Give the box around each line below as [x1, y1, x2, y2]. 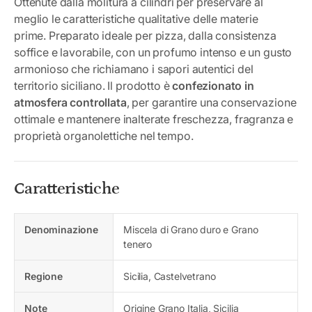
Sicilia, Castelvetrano [123, 270, 216, 282]
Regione [24, 270, 63, 282]
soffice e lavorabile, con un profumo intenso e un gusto [14, 45, 292, 59]
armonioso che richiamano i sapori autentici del [14, 61, 253, 76]
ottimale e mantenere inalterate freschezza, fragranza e [14, 111, 294, 126]
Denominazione [24, 223, 98, 235]
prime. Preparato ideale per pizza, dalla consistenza [14, 28, 276, 42]
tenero [123, 237, 153, 250]
